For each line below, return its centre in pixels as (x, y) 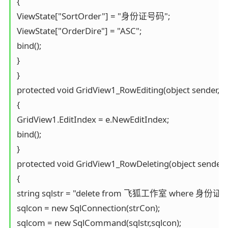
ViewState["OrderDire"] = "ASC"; (79, 31)
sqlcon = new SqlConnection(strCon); (88, 208)
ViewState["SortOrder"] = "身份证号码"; (93, 16)
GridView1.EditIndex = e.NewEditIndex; (93, 120)
